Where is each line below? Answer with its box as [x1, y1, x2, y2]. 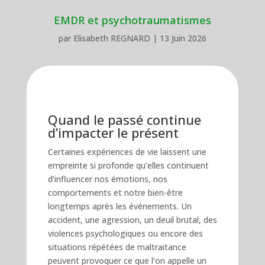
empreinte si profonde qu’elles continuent [47, 159, 209, 171]
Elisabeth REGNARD [73, 32, 150, 44]
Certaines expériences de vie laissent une [47, 146, 206, 157]
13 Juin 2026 [159, 32, 206, 44]
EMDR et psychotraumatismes [53, 12, 211, 27]
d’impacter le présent [47, 123, 179, 141]
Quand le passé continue [47, 110, 201, 128]
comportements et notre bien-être [47, 186, 183, 198]
